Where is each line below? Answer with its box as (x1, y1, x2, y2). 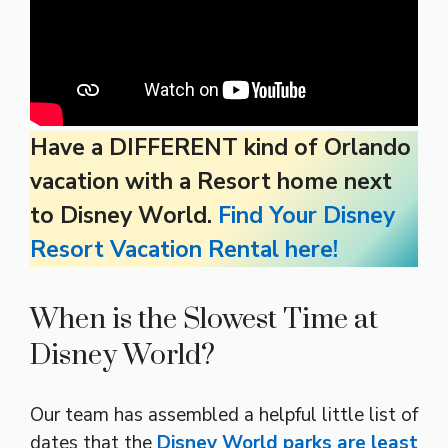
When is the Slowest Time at (30, 301, 378, 337)
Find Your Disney (218, 200, 395, 232)
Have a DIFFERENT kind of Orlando (30, 132, 411, 164)
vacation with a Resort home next (30, 166, 392, 198)
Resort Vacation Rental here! (30, 234, 338, 266)
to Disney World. (30, 200, 212, 232)
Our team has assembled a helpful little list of (30, 401, 418, 428)
